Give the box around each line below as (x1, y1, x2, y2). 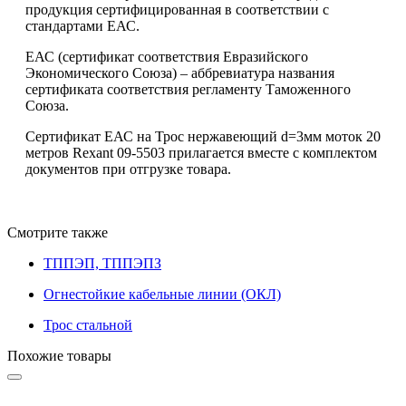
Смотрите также (7, 224, 108, 240)
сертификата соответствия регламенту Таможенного (25, 81, 351, 97)
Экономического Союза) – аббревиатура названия (25, 64, 334, 81)
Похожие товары (7, 347, 111, 363)
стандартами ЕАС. (25, 17, 140, 34)
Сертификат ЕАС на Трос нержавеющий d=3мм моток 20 (25, 128, 381, 144)
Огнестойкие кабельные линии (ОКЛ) (43, 285, 281, 302)
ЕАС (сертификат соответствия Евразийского (25, 48, 308, 64)
